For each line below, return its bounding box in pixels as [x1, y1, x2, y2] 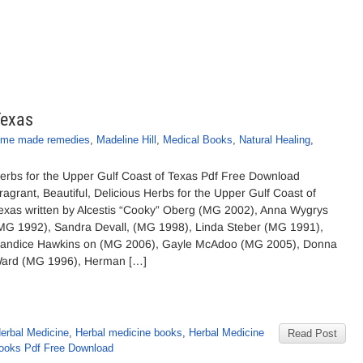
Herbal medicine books [75, 327, 182, 339]
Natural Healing [239, 134, 310, 146]
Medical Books [163, 134, 233, 146]
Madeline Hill [96, 134, 156, 146]
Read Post [288, 327, 337, 340]
